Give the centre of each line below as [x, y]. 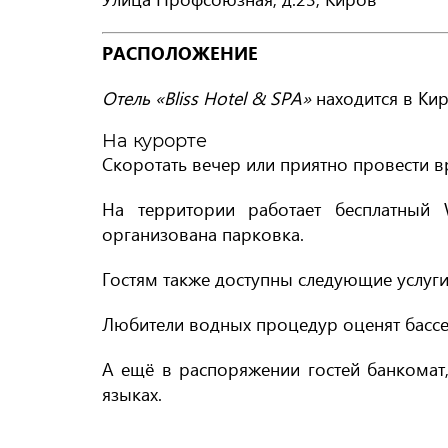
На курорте [154, 140]
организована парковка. [203, 233]
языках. [132, 393]
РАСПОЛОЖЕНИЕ [180, 52]
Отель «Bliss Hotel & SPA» [206, 97]
